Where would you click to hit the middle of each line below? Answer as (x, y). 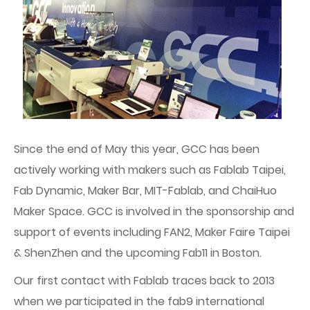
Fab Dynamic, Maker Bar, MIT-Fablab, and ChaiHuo (145, 191)
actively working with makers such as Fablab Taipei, (150, 170)
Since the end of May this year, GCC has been (137, 149)
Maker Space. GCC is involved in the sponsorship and (154, 211)
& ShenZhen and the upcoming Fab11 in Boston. (138, 253)
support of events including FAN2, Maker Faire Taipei (152, 232)
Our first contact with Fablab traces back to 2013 (144, 281)
